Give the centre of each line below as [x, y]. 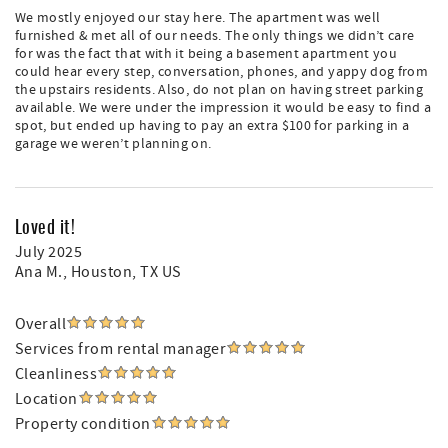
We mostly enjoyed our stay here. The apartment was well [198, 18]
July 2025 [49, 252]
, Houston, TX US [122, 272]
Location [46, 399]
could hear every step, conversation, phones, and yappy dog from [222, 72]
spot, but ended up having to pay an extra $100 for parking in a [212, 126]
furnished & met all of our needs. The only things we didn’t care [215, 36]
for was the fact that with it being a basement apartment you [206, 54]
